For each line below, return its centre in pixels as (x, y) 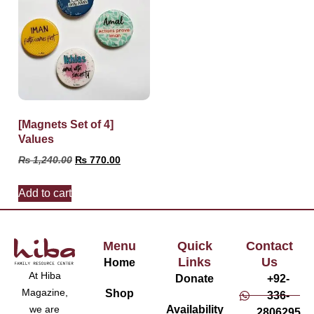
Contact (269, 246)
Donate (194, 278)
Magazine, (45, 292)
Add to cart (45, 193)
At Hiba (45, 275)
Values (36, 139)
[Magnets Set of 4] (66, 124)
